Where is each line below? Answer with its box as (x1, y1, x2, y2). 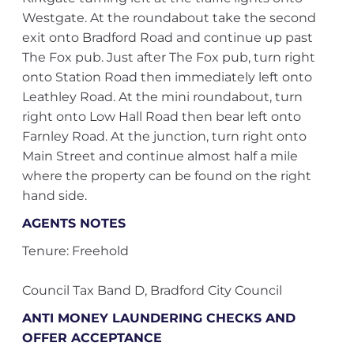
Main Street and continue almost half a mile (21, 149, 298, 164)
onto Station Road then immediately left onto (21, 70, 312, 85)
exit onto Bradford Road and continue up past (21, 30, 313, 45)
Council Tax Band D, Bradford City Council (21, 283, 282, 298)
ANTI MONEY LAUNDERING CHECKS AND (21, 311, 296, 326)
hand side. (21, 188, 87, 203)
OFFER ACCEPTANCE (21, 330, 162, 345)
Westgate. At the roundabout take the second (21, 10, 316, 25)
